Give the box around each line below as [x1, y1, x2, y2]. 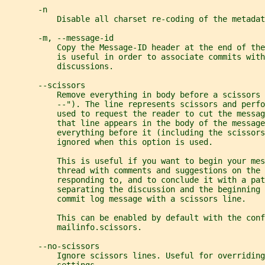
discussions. [5, 62, 114, 72]
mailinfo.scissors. [5, 222, 142, 232]
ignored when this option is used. [5, 137, 213, 147]
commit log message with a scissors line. [5, 194, 246, 204]
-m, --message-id [5, 33, 114, 43]
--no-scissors [5, 241, 99, 251]
